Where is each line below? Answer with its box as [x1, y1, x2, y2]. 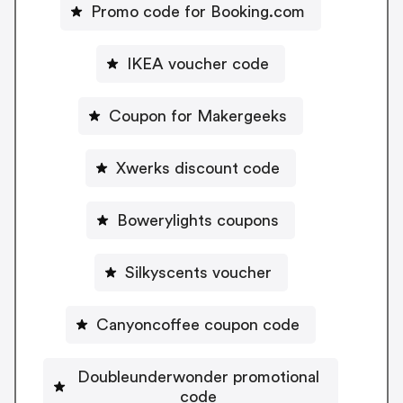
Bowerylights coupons [117, 211, 279, 228]
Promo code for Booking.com [91, 3, 305, 20]
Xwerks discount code [116, 159, 280, 176]
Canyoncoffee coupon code [96, 316, 300, 333]
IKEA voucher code [127, 55, 269, 72]
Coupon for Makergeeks [109, 107, 287, 124]
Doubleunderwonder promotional [76, 368, 319, 385]
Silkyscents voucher [124, 264, 272, 281]
